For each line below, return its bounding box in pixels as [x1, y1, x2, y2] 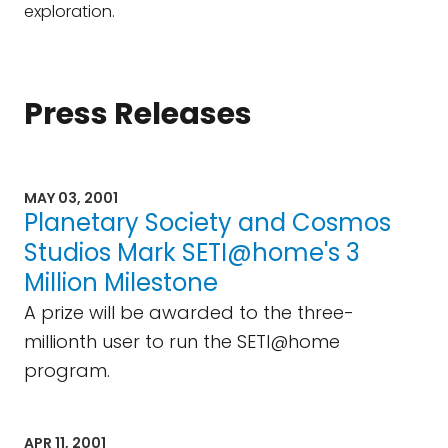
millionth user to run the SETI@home [24, 329, 340, 354]
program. [24, 358, 110, 383]
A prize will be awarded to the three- [24, 300, 354, 325]
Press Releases [24, 93, 252, 135]
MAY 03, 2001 [24, 188, 118, 208]
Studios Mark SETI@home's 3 [24, 236, 360, 269]
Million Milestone [24, 266, 218, 299]
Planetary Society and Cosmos [24, 206, 391, 239]
